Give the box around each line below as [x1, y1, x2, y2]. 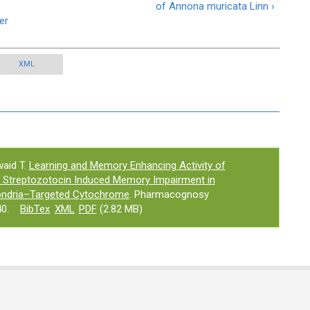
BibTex [20, 203, 50, 215]
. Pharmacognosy [129, 188, 209, 201]
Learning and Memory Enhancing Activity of [28, 159, 226, 172]
